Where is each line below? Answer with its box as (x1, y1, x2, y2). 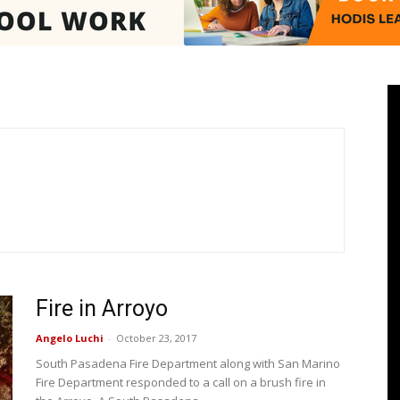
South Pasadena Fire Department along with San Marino (36, 355, 340, 371)
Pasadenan (199, 84, 263, 98)
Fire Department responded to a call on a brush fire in (36, 374, 326, 390)
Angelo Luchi (36, 331, 104, 345)
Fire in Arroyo (36, 296, 168, 321)
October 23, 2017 (116, 331, 196, 345)
